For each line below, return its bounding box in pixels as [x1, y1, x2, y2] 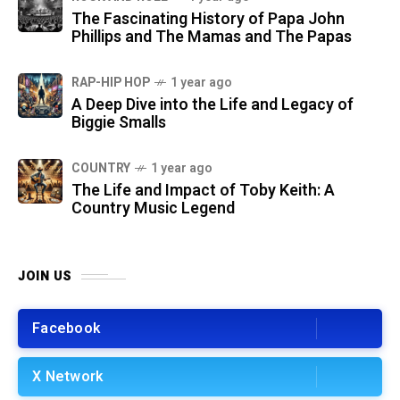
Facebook [32, 318, 100, 340]
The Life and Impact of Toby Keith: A [71, 179, 335, 204]
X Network [32, 366, 104, 388]
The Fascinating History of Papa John [71, 7, 345, 32]
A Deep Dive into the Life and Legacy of [71, 93, 354, 118]
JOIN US [18, 267, 72, 287]
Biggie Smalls [71, 111, 166, 136]
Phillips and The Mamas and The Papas [71, 25, 352, 50]
